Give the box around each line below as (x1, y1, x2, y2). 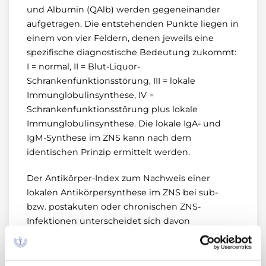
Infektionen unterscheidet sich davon (27, 215, 190, 226)
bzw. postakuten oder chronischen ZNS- (27, 201, 201, 212)
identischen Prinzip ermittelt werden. (27, 146, 190, 157)
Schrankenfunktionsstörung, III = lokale (27, 75, 195, 86)
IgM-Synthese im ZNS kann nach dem (27, 132, 191, 143)
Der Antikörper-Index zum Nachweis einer (27, 172, 210, 183)
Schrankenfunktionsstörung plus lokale (27, 103, 198, 115)
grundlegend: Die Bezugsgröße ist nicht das (27, 229, 219, 240)
